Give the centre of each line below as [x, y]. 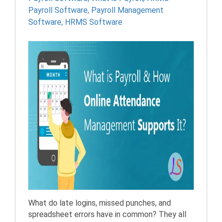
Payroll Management [127, 10]
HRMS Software [94, 22]
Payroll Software [58, 10]
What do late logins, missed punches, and [100, 203]
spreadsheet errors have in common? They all [107, 214]
